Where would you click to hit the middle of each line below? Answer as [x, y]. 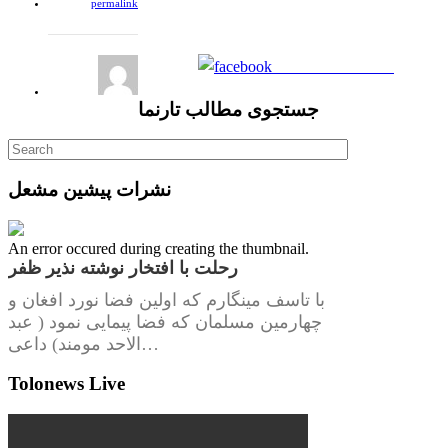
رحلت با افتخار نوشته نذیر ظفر [123, 267]
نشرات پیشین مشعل [89, 190]
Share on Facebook [332, 66]
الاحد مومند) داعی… [150, 343]
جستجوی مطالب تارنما [228, 109]
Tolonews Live [66, 384]
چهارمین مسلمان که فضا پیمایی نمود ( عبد [165, 321]
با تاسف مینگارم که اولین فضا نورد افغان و [166, 299]
